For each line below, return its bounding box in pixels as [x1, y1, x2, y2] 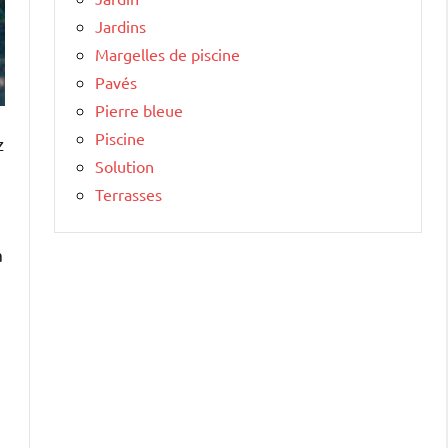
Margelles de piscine [95, 43, 240, 64]
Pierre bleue [95, 99, 183, 120]
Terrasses [95, 183, 162, 204]
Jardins [95, 15, 146, 36]
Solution [95, 155, 154, 176]
